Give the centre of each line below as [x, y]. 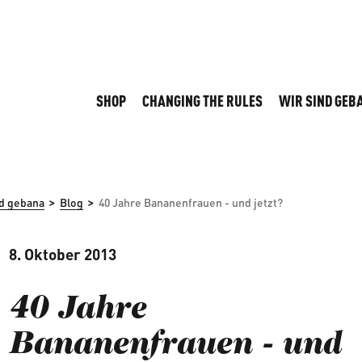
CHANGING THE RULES [202, 101]
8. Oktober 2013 [62, 255]
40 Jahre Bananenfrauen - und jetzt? [191, 203]
